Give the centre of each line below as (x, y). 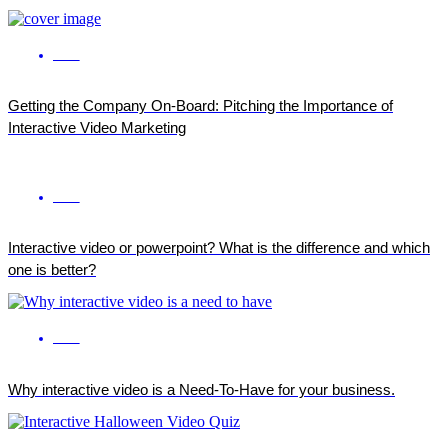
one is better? (52, 269)
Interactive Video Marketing (97, 128)
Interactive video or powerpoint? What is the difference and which (219, 247)
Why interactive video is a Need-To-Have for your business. (201, 389)
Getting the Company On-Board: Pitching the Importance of (200, 106)
